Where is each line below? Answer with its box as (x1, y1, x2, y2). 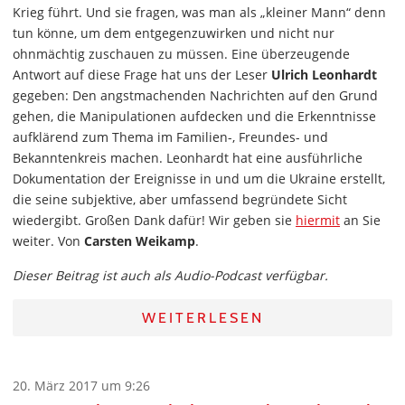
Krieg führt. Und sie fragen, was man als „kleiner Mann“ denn (13, 4, 386, 22)
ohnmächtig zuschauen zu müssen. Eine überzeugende (13, 45, 350, 63)
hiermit (296, 212, 340, 230)
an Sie (340, 212, 381, 230)
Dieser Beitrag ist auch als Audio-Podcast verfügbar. (13, 267, 328, 285)
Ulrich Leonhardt (271, 66, 377, 84)
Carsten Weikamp (84, 232, 195, 250)
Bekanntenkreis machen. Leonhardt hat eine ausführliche (13, 149, 363, 167)
